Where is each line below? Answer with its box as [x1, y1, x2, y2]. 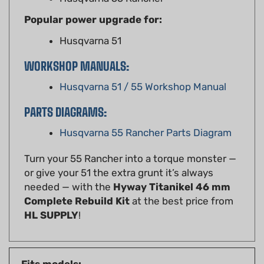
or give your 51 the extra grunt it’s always [24, 149, 213, 161]
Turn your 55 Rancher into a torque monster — [24, 135, 236, 147]
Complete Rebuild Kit [24, 177, 130, 190]
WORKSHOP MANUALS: [24, 41, 129, 56]
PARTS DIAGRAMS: [24, 87, 107, 102]
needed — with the [24, 163, 113, 176]
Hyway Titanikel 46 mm [113, 163, 230, 176]
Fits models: [21, 240, 81, 253]
